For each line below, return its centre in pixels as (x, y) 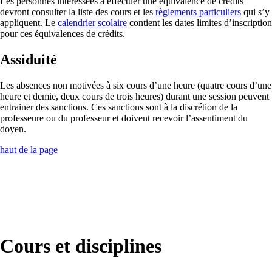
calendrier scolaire (92, 22)
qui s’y (255, 12)
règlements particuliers (198, 12)
